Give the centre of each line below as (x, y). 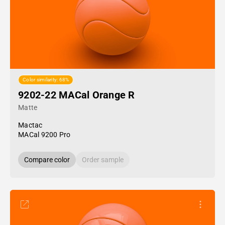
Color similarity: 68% (46, 80)
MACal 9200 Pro (44, 135)
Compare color (47, 160)
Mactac (30, 125)
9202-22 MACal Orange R (77, 95)
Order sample (103, 160)
